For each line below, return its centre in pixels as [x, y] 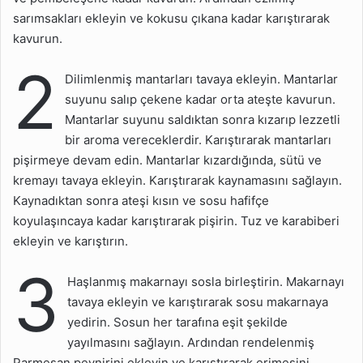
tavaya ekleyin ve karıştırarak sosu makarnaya [198, 302]
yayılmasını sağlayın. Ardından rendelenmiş [191, 343]
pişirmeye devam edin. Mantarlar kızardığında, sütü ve [167, 160]
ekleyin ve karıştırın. [70, 241]
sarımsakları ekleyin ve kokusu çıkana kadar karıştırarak [171, 19]
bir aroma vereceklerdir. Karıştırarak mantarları [198, 140]
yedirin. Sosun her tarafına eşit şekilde [177, 322]
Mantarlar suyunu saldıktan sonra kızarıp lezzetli [203, 120]
